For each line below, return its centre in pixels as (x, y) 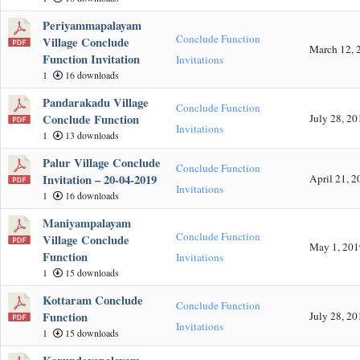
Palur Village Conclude (102, 162)
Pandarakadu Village (96, 102)
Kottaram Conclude (93, 300)
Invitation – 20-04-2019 (100, 179)
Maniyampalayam (87, 223)
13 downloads (91, 135)
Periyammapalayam (92, 25)
